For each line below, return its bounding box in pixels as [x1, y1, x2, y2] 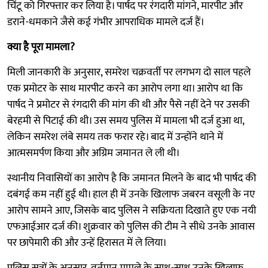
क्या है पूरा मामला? [7, 38, 75, 56]
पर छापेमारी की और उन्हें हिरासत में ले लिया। [7, 233, 167, 252]
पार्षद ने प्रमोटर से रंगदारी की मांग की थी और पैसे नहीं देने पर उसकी [7, 95, 249, 114]
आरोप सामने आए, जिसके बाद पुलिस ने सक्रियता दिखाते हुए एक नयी [7, 201, 256, 220]
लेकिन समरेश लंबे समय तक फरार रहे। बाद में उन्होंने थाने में [7, 127, 223, 146]
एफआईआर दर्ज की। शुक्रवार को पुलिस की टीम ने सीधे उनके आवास [7, 217, 255, 236]
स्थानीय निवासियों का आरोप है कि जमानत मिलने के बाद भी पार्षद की [7, 169, 256, 187]
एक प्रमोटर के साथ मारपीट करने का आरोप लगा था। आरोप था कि [7, 79, 243, 98]
